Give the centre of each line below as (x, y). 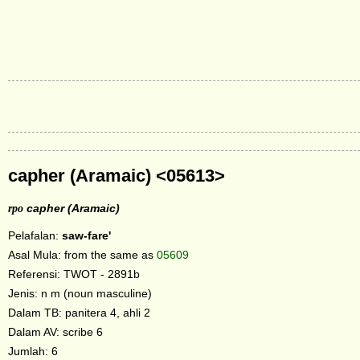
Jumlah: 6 (33, 351)
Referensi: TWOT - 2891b (74, 274)
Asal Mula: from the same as (82, 254)
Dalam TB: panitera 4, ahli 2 (79, 312)
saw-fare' (86, 235)
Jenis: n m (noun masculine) (80, 293)
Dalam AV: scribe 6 (55, 331)
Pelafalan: (35, 235)
